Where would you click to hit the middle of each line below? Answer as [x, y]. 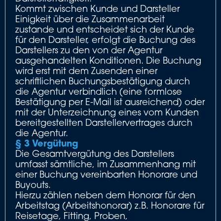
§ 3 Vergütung [47, 143]
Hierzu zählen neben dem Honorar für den [105, 195]
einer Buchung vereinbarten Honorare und [106, 174]
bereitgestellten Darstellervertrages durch [104, 122]
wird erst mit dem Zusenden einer [86, 71]
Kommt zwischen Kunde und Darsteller [97, 8]
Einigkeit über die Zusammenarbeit [90, 19]
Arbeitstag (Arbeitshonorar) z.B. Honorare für [110, 205]
